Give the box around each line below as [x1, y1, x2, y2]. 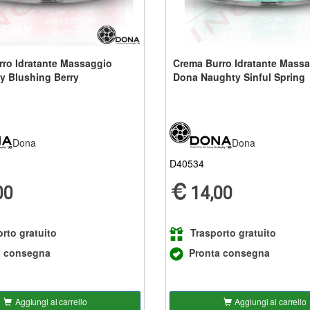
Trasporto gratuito [190, 225, 276, 239]
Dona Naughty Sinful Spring [172, 69, 305, 84]
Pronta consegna [188, 245, 270, 259]
